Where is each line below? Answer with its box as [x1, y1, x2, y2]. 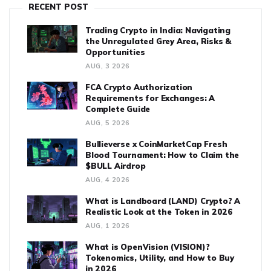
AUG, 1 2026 [85, 221, 130, 230]
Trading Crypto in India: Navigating [85, 25, 231, 35]
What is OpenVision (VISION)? [85, 241, 210, 252]
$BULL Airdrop [85, 160, 146, 171]
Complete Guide [85, 103, 151, 114]
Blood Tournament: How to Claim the [85, 149, 240, 160]
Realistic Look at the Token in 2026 [85, 206, 233, 217]
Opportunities [85, 47, 145, 57]
